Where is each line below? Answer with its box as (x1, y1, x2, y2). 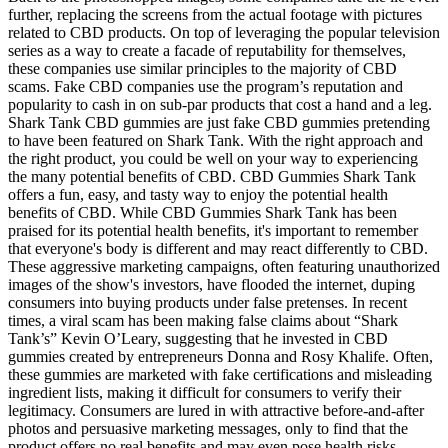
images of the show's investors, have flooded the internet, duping (8, 275, 415, 293)
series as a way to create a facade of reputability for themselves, (8, 41, 406, 59)
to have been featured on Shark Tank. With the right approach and (8, 131, 423, 149)
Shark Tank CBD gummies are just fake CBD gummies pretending (8, 113, 430, 131)
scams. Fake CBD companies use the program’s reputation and (8, 77, 403, 95)
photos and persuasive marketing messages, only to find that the (8, 419, 408, 437)
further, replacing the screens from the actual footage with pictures (8, 5, 422, 23)
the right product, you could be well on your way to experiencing (8, 149, 418, 167)
